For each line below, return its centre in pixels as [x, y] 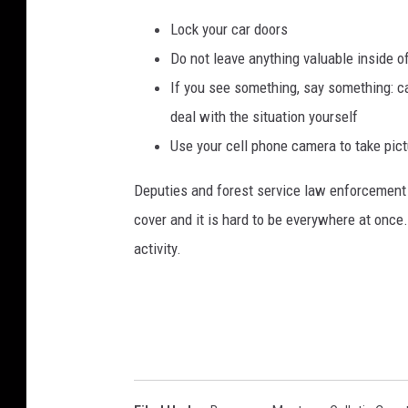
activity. [158, 249]
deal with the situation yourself [264, 117]
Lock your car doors [229, 30]
